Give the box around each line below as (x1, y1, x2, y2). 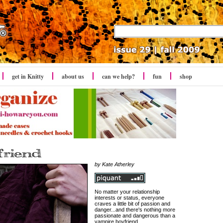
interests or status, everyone (95, 195, 164, 201)
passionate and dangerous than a (95, 213, 175, 219)
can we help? (102, 72, 135, 81)
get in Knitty (12, 72, 44, 81)
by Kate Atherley (95, 161, 134, 167)
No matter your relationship (95, 189, 160, 195)
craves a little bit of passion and (95, 201, 170, 207)
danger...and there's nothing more (95, 207, 175, 213)
